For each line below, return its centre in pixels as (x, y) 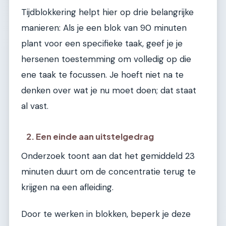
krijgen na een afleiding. (67, 187)
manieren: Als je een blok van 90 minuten (104, 27)
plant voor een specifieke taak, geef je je (102, 43)
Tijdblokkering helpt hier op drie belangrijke (107, 12)
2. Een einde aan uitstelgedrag (90, 136)
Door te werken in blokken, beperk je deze (106, 214)
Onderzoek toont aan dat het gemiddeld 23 (108, 156)
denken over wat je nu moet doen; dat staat (109, 90)
